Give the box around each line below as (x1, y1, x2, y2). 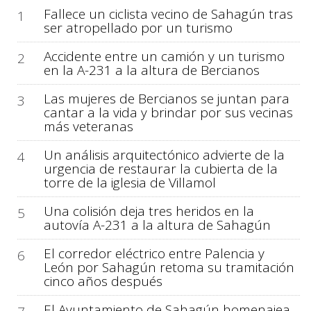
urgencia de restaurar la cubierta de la (43, 159, 278, 178)
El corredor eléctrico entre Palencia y (43, 244, 264, 262)
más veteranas (43, 117, 133, 135)
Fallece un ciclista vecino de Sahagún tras (43, 4, 293, 23)
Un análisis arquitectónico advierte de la (43, 145, 285, 164)
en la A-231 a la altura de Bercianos (43, 60, 260, 79)
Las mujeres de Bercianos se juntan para (43, 89, 289, 108)
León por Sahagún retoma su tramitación (43, 258, 294, 276)
